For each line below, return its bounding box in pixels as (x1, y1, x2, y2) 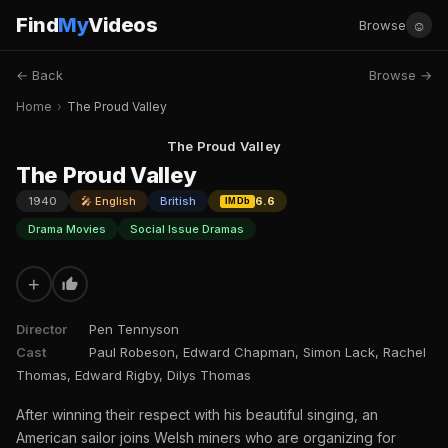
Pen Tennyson (89, 321, 179, 337)
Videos (88, 13, 157, 37)
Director (16, 321, 67, 337)
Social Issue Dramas (130, 222, 244, 236)
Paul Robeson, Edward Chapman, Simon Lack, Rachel (89, 344, 426, 360)
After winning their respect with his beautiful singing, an (16, 406, 378, 423)
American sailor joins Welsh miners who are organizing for (16, 429, 396, 446)
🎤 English (81, 194, 136, 208)
